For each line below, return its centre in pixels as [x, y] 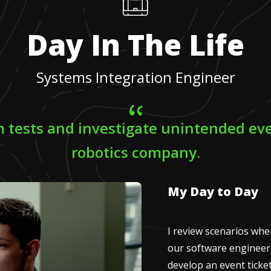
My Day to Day [213, 191]
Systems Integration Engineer [135, 77]
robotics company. [135, 152]
